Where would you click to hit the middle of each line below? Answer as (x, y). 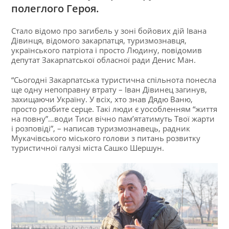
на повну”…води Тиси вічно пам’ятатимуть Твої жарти (113, 118)
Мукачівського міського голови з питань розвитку (106, 138)
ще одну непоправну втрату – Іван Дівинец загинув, (109, 89)
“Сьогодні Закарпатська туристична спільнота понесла (114, 79)
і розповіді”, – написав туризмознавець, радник (101, 128)
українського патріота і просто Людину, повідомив (107, 50)
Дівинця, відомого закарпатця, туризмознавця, (99, 40)
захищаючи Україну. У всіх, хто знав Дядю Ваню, (102, 99)
